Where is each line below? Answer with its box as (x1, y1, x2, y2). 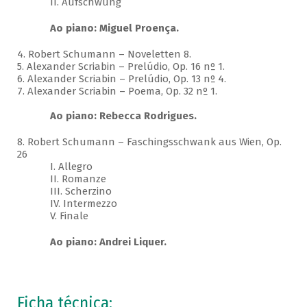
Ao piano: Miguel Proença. (49, 22, 179, 35)
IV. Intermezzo (16, 197, 117, 210)
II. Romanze (16, 173, 106, 186)
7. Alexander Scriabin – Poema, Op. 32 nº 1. (16, 85, 217, 98)
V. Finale (16, 210, 88, 223)
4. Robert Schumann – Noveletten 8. (16, 48, 191, 61)
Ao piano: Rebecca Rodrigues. (49, 110, 197, 123)
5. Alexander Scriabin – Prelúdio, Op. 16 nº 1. (16, 60, 225, 73)
